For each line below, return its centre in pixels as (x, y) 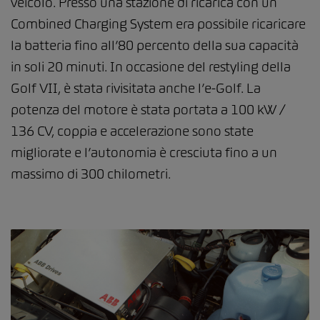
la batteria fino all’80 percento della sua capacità (155, 45)
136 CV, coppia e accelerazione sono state (132, 131)
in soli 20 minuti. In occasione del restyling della (151, 66)
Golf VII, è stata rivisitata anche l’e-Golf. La (136, 88)
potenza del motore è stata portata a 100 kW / (148, 109)
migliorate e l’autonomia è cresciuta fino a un (144, 152)
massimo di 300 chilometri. (91, 174)
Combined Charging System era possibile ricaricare (158, 24)
